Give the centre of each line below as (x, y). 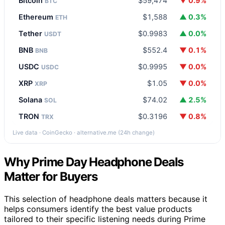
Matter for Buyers (51, 176)
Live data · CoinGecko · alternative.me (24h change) (84, 132)
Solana (31, 99)
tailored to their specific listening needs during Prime (105, 219)
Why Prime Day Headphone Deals (94, 162)
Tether (31, 33)
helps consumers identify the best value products (98, 209)
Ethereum (37, 17)
